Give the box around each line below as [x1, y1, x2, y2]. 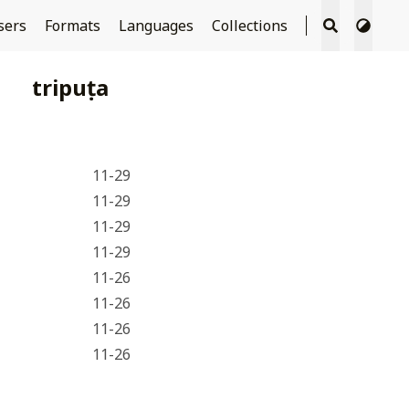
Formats [44, 16, 104, 36]
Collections [211, 16, 291, 36]
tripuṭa [32, 72, 110, 102]
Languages [118, 16, 197, 36]
